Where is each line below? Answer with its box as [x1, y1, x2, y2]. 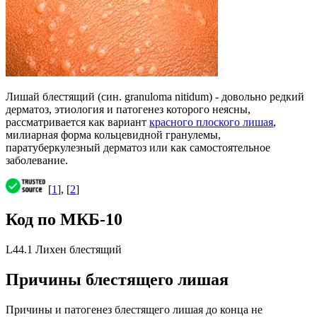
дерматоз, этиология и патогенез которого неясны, [6, 103, 250, 116]
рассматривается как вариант [6, 116, 149, 129]
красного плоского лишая [149, 116, 273, 129]
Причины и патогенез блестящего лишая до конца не [6, 303, 263, 316]
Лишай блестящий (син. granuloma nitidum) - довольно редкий [6, 91, 304, 103]
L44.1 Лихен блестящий [6, 243, 122, 255]
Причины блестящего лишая [6, 270, 229, 289]
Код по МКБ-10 [6, 210, 122, 229]
